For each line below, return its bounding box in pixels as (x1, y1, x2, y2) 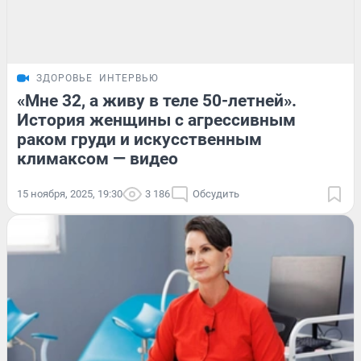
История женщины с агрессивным (17, 110, 296, 130)
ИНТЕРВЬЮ (99, 72, 159, 84)
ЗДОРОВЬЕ (36, 72, 93, 84)
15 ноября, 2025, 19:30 (17, 187, 122, 200)
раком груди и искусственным (17, 129, 262, 149)
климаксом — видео (17, 148, 178, 168)
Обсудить (193, 187, 239, 200)
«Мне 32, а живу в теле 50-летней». (17, 90, 297, 110)
